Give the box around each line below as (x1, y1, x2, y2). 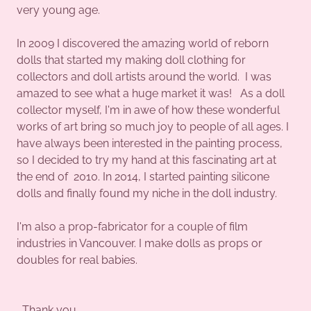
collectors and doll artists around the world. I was (17, 69, 271, 83)
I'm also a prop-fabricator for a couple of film (17, 219, 248, 233)
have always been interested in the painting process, (17, 136, 283, 150)
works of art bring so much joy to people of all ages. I (17, 119, 289, 133)
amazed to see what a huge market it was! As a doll (17, 86, 285, 100)
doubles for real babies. (17, 253, 146, 267)
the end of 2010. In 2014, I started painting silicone (17, 169, 269, 183)
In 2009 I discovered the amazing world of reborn (17, 36, 269, 50)
